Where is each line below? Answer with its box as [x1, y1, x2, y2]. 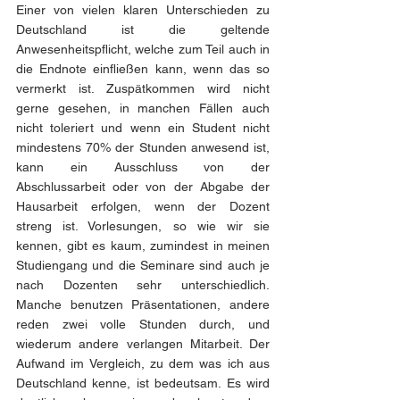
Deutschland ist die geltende [16, 22, 270, 37]
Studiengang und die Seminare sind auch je [16, 258, 270, 272]
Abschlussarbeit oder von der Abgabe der [16, 179, 270, 194]
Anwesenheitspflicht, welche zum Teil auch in [16, 42, 270, 56]
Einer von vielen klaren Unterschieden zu [16, 3, 270, 17]
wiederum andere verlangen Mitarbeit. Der [16, 337, 270, 351]
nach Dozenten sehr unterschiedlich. [16, 278, 270, 292]
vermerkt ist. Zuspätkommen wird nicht [16, 81, 270, 96]
